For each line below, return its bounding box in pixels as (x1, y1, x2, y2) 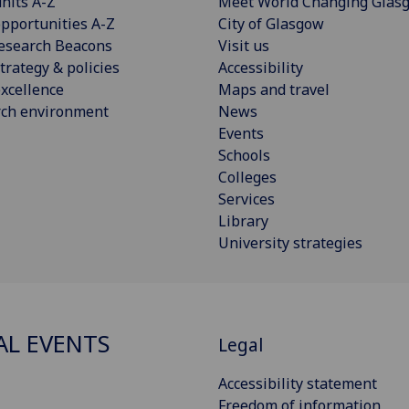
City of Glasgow (218, 13, 324, 34)
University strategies (218, 232, 362, 253)
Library (218, 210, 268, 231)
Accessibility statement (218, 373, 377, 394)
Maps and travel (218, 79, 330, 100)
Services (218, 188, 275, 209)
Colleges (218, 166, 277, 187)
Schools (218, 144, 270, 165)
